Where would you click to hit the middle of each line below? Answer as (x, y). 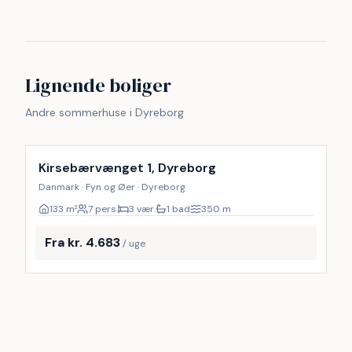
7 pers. (103, 209)
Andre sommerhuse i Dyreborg (104, 112)
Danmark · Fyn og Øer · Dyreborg (112, 187)
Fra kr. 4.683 (82, 242)
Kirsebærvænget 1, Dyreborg (127, 168)
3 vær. (142, 209)
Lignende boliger (98, 85)
